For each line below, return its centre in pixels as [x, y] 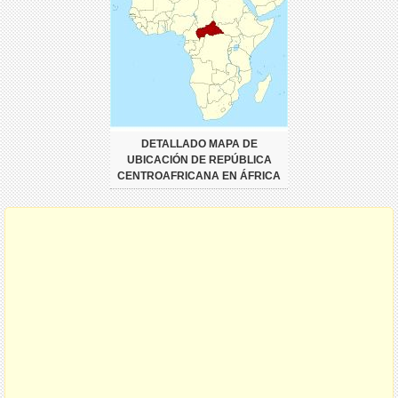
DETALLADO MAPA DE [199, 143]
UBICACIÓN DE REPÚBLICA [199, 159]
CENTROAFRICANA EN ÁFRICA [199, 175]
